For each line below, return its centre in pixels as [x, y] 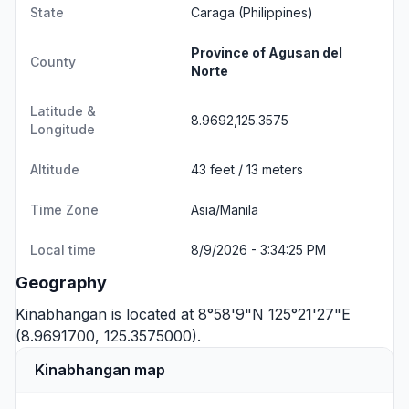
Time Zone [64, 210]
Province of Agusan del [267, 52]
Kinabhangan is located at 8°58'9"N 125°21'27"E [183, 314]
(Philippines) [274, 12]
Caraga [213, 12]
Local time [63, 250]
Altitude [55, 169]
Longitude [63, 129]
